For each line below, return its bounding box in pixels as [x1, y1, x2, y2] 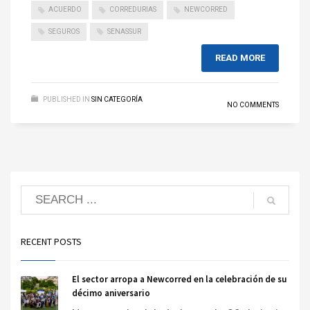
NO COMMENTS [227, 101, 279, 109]
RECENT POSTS [21, 235, 82, 248]
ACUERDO [48, 6, 82, 14]
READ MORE [215, 53, 265, 64]
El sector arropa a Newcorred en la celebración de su [72, 273, 286, 286]
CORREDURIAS [109, 6, 156, 14]
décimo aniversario [72, 287, 150, 300]
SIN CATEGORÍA [91, 95, 143, 104]
